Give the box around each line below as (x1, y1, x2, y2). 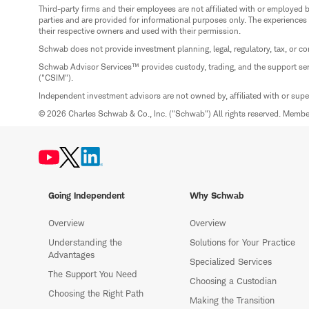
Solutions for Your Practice (190, 237, 296, 248)
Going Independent (48, 190, 125, 201)
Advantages (48, 249, 94, 261)
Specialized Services (190, 256, 272, 268)
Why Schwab (190, 190, 245, 201)
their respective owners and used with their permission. (39, 26, 241, 37)
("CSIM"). (39, 72, 73, 83)
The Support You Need (48, 268, 137, 280)
